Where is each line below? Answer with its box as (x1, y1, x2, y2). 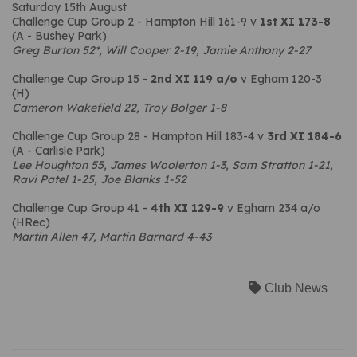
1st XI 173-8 (260, 14, 331, 29)
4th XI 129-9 (151, 201, 224, 216)
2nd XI (151, 72, 190, 87)
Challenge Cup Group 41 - (12, 201, 151, 216)
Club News (261, 281, 328, 296)
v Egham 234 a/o (224, 201, 320, 216)
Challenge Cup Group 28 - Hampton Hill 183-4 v (12, 129, 267, 144)
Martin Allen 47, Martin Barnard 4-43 (12, 229, 211, 245)
